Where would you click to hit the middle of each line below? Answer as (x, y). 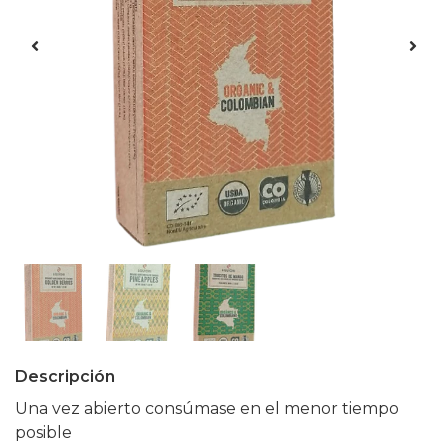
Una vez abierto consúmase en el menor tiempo (207, 409)
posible (43, 433)
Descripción (65, 377)
